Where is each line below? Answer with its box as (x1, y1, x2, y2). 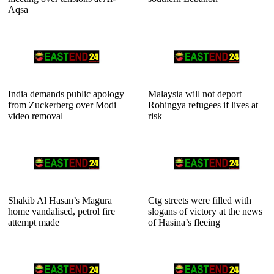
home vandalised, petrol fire (8, 206, 115, 217)
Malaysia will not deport (148, 88, 242, 99)
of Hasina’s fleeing (148, 217, 220, 228)
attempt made (8, 217, 59, 228)
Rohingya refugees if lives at (148, 99, 258, 110)
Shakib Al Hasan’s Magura (8, 194, 112, 206)
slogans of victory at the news (148, 206, 262, 217)
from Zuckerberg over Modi (8, 99, 116, 110)
